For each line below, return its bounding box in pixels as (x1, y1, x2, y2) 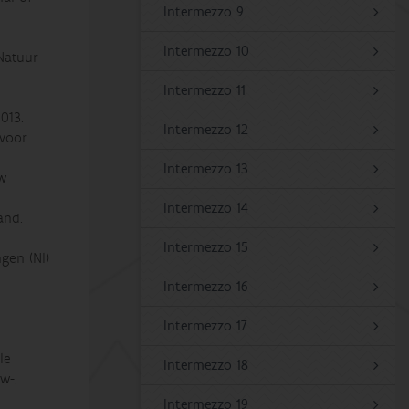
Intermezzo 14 (163, 199, 249, 217)
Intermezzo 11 (163, 81, 246, 100)
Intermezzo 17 (163, 317, 248, 335)
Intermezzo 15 (163, 238, 249, 257)
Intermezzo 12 (163, 121, 249, 139)
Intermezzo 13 (163, 160, 249, 178)
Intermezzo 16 (163, 278, 249, 296)
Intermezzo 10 (163, 42, 250, 60)
